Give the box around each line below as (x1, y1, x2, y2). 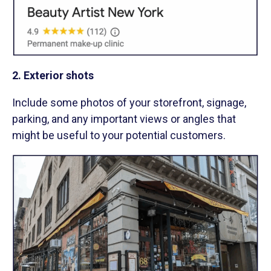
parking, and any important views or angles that (12, 113, 236, 126)
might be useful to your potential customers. (12, 129, 226, 142)
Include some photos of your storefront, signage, (12, 96, 246, 109)
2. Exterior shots (12, 69, 94, 82)
